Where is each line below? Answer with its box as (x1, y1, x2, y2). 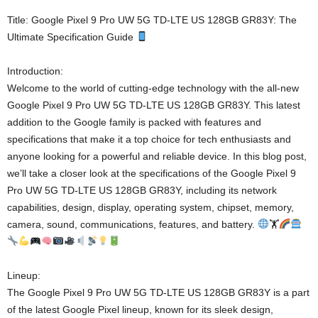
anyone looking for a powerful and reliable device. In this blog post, (7, 150, 307, 163)
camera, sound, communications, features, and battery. (7, 219, 258, 231)
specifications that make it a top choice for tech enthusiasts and (7, 133, 291, 146)
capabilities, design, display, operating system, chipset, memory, (7, 202, 294, 214)
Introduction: (7, 65, 63, 77)
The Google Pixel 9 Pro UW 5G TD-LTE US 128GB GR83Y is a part (7, 287, 309, 299)
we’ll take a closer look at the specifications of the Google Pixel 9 (7, 168, 296, 180)
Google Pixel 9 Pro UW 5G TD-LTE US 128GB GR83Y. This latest (7, 99, 300, 111)
